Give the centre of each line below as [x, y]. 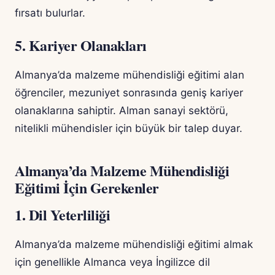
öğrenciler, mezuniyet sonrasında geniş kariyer [129, 93]
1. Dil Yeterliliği [63, 215]
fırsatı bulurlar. [50, 13]
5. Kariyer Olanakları [81, 45]
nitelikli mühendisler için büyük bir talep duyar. [129, 129]
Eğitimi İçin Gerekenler [87, 188]
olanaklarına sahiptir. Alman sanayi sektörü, [122, 111]
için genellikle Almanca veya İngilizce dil [112, 262]
